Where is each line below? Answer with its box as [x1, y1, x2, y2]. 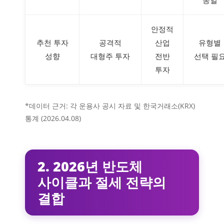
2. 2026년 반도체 [37, 156, 142, 175]
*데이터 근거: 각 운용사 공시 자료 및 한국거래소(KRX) [25, 100, 195, 110]
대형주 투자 [90, 50, 130, 61]
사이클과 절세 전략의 [37, 172, 166, 191]
